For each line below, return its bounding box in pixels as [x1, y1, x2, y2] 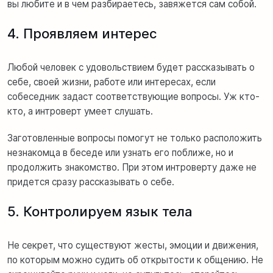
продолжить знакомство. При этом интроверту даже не [7, 161, 257, 173]
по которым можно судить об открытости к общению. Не [7, 253, 263, 266]
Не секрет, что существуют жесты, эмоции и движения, [7, 239, 258, 251]
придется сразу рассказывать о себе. [7, 175, 174, 188]
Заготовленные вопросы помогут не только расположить [7, 132, 262, 144]
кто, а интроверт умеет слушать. [7, 105, 153, 117]
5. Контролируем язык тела [7, 203, 193, 219]
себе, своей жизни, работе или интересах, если [7, 76, 216, 88]
